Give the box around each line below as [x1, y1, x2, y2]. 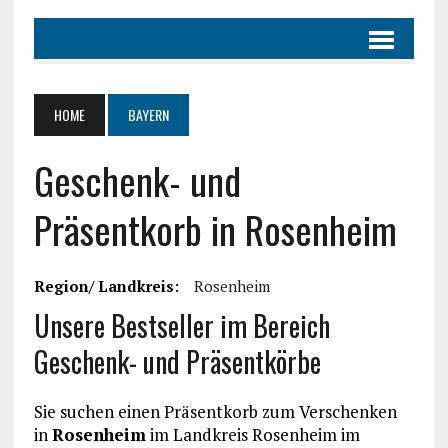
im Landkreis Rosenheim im [145, 423, 360, 446]
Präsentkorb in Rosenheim [33, 201, 397, 257]
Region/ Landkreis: [33, 276, 179, 296]
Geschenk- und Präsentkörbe [33, 341, 321, 382]
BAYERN [127, 104, 169, 125]
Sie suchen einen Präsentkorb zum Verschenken [33, 400, 397, 423]
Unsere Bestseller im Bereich [33, 305, 330, 346]
